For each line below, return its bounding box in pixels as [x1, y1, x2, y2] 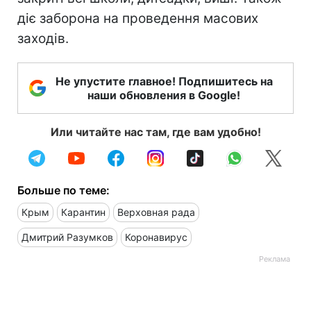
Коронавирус [125, 230, 187, 243]
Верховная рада [117, 205, 195, 218]
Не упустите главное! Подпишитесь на [55, 74, 273, 88]
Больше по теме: [17, 183, 110, 197]
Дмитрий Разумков [22, 230, 113, 243]
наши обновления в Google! [87, 87, 240, 102]
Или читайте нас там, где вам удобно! [50, 124, 261, 139]
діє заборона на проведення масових [17, 10, 258, 26]
